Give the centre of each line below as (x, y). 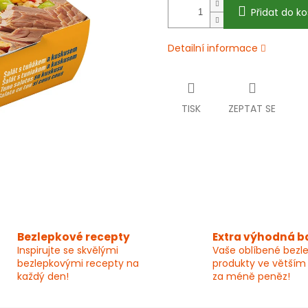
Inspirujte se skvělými (67, 251)
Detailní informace (213, 48)
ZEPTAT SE (252, 109)
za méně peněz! (251, 277)
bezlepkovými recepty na (78, 264)
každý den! (43, 277)
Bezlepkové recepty (73, 237)
